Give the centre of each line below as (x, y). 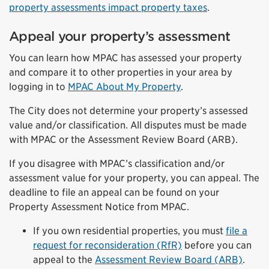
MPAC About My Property (124, 86)
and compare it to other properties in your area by (121, 72)
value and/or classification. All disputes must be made (128, 125)
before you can (217, 245)
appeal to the (64, 259)
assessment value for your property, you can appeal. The (134, 178)
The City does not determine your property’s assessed (128, 110)
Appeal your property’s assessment (120, 36)
